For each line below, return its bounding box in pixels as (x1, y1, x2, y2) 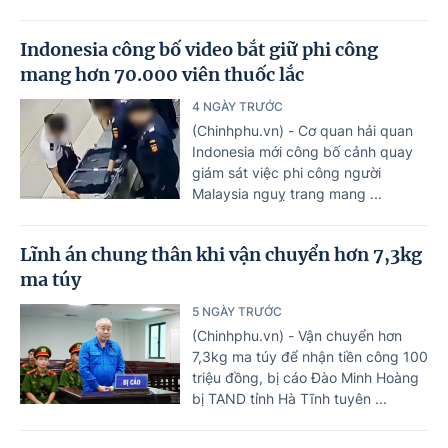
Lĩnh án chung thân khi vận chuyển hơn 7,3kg (20, 242, 422, 266)
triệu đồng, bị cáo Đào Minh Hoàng (192, 368, 419, 386)
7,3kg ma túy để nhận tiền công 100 (192, 347, 428, 365)
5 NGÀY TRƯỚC (192, 303, 282, 319)
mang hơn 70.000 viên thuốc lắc (20, 62, 304, 86)
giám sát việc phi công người (192, 163, 381, 181)
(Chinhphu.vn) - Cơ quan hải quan (192, 121, 413, 139)
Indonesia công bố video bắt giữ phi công (20, 37, 378, 61)
